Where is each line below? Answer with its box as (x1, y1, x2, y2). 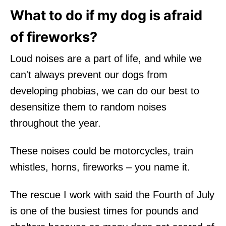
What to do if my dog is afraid (10, 7, 202, 24)
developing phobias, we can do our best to (10, 85, 199, 96)
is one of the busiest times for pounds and (10, 205, 198, 216)
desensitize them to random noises (10, 101, 166, 112)
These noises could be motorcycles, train (10, 145, 193, 156)
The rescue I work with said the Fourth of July (10, 189, 214, 200)
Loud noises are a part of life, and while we (10, 52, 202, 64)
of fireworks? (10, 28, 97, 45)
